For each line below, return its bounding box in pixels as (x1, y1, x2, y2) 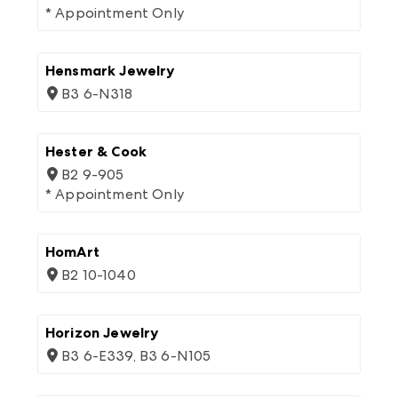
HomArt (45, 243, 99, 260)
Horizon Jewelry (45, 324, 159, 341)
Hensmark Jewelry (45, 62, 175, 79)
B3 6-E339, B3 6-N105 (61, 347, 211, 364)
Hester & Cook (45, 143, 147, 160)
